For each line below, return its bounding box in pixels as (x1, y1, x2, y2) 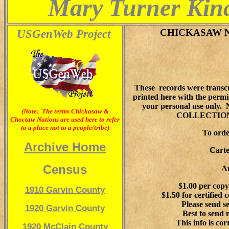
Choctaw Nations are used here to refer (10, 116, 120, 123)
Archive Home (24, 140, 106, 154)
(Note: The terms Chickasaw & (21, 107, 109, 115)
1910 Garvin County (25, 185, 105, 195)
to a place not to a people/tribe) (20, 124, 109, 131)
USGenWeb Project (16, 27, 110, 40)
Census (43, 163, 87, 176)
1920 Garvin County (25, 203, 105, 213)
